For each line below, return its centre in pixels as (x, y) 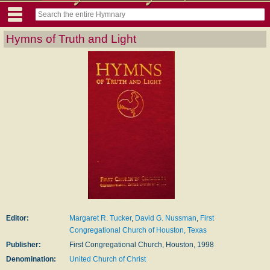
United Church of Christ (108, 259)
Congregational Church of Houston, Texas (138, 230)
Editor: (17, 218)
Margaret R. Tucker (100, 218)
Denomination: (31, 259)
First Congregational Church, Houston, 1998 (142, 244)
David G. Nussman (166, 218)
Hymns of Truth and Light (71, 39)
